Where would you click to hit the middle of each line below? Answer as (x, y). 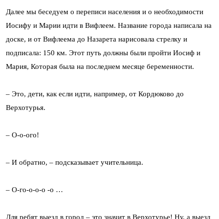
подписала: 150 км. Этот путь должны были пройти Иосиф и (103, 53)
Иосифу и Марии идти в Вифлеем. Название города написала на (109, 25)
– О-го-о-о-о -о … (34, 189)
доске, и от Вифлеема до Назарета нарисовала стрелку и (97, 39)
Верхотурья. (26, 107)
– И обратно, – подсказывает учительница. (75, 162)
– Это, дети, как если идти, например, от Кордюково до (95, 94)
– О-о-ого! (22, 135)
